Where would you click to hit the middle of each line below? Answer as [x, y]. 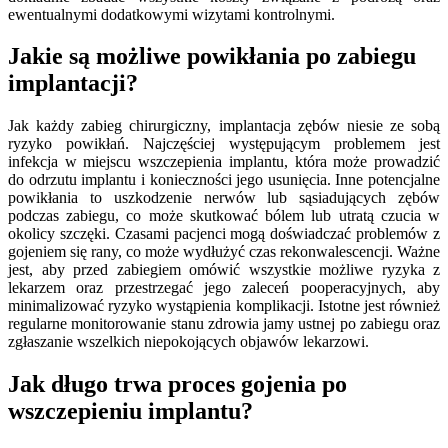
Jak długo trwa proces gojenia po [177, 384]
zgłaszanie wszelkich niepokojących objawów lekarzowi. [188, 342]
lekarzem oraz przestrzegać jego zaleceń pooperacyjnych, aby [224, 288]
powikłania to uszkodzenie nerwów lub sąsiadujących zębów [224, 198]
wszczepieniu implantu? [130, 411]
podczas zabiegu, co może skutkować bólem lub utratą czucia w [224, 216]
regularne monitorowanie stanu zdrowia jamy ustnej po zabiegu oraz [224, 324]
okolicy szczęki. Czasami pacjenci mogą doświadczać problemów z [224, 234]
